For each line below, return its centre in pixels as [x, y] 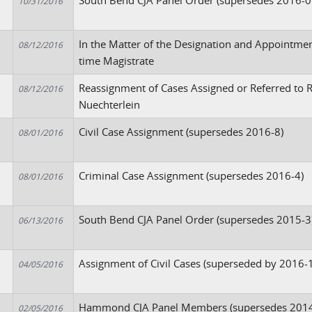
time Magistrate [117, 61]
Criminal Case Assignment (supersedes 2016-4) [192, 175]
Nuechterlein [110, 104]
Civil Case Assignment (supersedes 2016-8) [181, 132]
